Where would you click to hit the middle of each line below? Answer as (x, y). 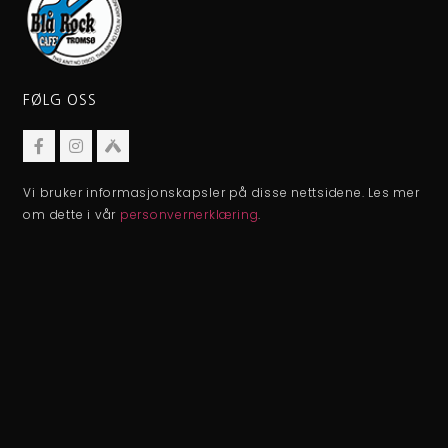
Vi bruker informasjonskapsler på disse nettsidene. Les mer (221, 193)
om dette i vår (71, 215)
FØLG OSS (60, 100)
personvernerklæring (189, 215)
